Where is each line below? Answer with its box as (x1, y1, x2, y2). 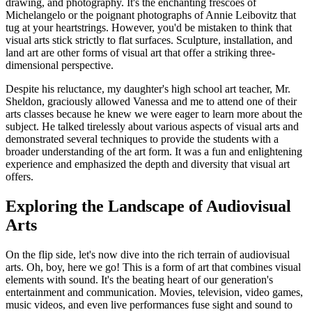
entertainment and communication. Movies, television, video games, (6, 286, 303, 298)
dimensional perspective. (6, 58, 114, 71)
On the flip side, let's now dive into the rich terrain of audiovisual (6, 248, 290, 260)
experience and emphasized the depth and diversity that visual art (6, 157, 290, 170)
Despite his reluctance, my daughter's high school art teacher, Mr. (6, 82, 290, 95)
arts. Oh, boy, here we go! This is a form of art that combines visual (6, 260, 301, 273)
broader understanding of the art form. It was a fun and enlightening (6, 145, 302, 157)
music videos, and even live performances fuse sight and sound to (6, 298, 292, 311)
